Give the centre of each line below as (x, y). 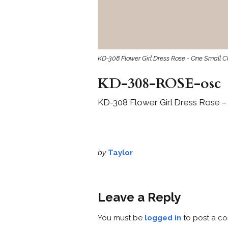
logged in (163, 218)
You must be (121, 218)
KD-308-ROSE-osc (159, 83)
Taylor (120, 153)
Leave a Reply (139, 197)
